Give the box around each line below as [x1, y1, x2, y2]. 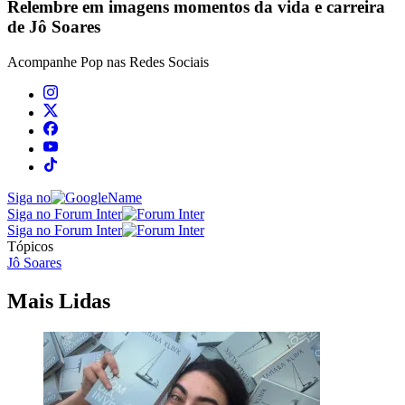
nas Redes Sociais [103, 54, 209, 71]
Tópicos [7, 239, 53, 255]
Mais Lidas [7, 289, 110, 314]
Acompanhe [7, 54, 80, 71]
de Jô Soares [7, 17, 100, 37]
